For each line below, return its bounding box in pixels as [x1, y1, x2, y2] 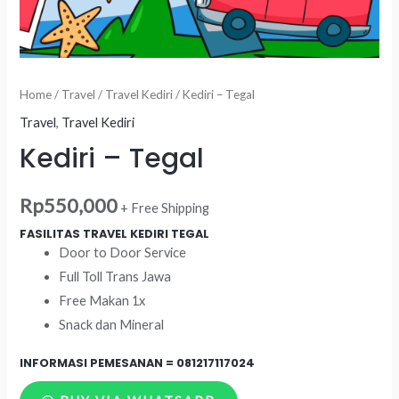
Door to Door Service [59, 245, 187, 261]
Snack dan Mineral [59, 317, 165, 333]
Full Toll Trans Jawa [59, 269, 172, 285]
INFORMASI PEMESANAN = [20, 355, 177, 371]
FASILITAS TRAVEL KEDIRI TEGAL [20, 226, 210, 242]
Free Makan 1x [59, 293, 146, 309]
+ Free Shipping [120, 200, 210, 216]
